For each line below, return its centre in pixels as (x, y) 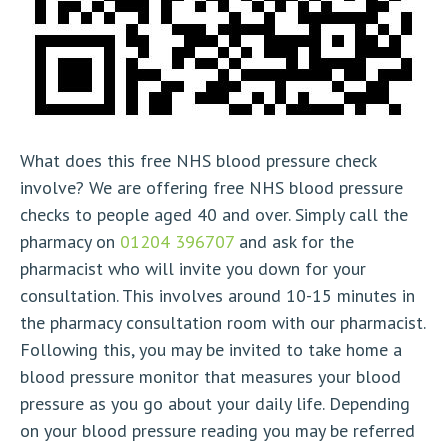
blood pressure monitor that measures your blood (210, 376)
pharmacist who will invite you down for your (193, 268)
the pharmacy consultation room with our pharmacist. (222, 322)
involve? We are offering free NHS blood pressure (211, 187)
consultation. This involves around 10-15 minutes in (217, 295)
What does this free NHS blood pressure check (198, 160)
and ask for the (294, 241)
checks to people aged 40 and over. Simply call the (214, 214)
